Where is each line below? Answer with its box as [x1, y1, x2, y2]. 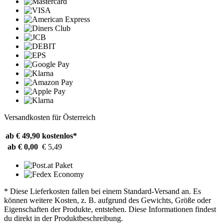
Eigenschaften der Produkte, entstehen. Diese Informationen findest [4, 204, 216, 213]
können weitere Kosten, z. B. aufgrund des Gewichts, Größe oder [4, 195, 211, 204]
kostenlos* [42, 131, 77, 140]
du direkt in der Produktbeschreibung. [4, 213, 123, 222]
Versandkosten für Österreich [4, 112, 95, 121]
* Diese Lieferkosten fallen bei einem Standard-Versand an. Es [4, 186, 201, 195]
